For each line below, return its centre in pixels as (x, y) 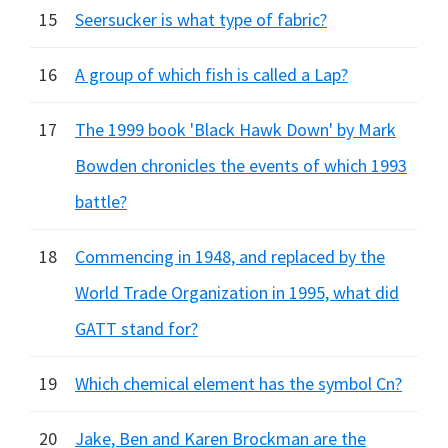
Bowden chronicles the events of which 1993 (241, 165)
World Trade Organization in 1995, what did (237, 292)
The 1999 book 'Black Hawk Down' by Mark (235, 129)
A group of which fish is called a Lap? (211, 74)
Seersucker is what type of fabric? (201, 19)
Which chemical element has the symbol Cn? (238, 383)
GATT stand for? (136, 328)
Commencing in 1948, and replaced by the (230, 256)
